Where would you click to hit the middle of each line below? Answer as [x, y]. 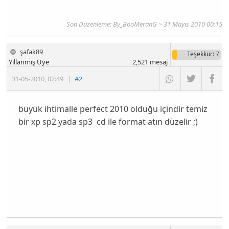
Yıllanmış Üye [29, 62]
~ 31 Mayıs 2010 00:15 [189, 24]
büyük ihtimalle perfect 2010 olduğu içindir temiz [113, 109]
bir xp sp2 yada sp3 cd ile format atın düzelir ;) [108, 121]
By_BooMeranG [135, 24]
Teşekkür [200, 54]
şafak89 [32, 52]
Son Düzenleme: [89, 24]
